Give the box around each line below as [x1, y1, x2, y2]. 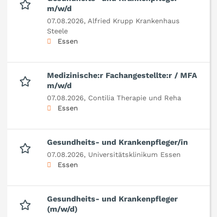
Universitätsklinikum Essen [88, 151, 181, 159]
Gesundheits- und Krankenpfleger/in [47, 138, 188, 147]
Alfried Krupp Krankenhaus [88, 17, 180, 25]
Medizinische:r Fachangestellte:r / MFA [47, 71, 197, 80]
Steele [47, 27, 68, 35]
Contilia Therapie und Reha [88, 94, 181, 102]
